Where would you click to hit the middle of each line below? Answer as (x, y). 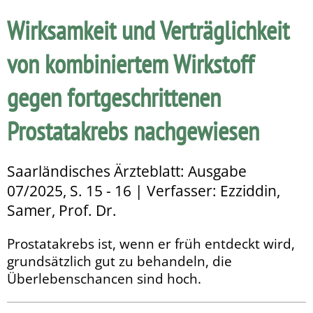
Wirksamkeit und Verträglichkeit (148, 30)
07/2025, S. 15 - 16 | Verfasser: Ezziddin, (144, 191)
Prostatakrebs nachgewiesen (133, 131)
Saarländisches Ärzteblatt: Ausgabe (127, 172)
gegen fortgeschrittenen (114, 97)
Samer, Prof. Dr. (62, 211)
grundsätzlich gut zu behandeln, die (119, 261)
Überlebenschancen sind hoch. (104, 279)
